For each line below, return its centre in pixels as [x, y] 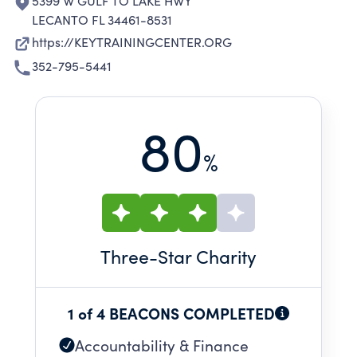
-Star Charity [203, 256]
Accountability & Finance [162, 345]
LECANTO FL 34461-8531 [102, 20]
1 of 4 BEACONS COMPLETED [171, 313]
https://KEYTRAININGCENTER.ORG [132, 42]
